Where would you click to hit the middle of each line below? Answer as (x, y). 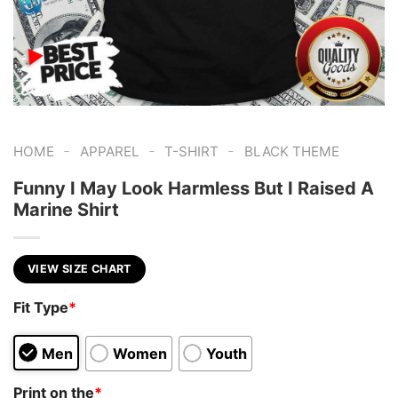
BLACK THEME (291, 151)
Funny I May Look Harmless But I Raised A (194, 188)
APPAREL (109, 151)
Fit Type (41, 308)
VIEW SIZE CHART (80, 268)
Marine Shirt (66, 209)
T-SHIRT (192, 151)
